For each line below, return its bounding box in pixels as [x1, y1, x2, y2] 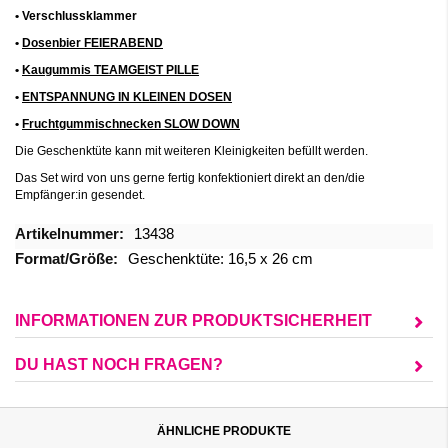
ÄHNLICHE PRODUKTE [157, 424, 291, 438]
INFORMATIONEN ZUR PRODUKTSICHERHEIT [15, 312, 372, 329]
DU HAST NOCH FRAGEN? [15, 356, 223, 373]
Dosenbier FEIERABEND [22, 36, 163, 50]
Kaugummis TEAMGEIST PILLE [22, 63, 199, 77]
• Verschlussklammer [15, 9, 137, 23]
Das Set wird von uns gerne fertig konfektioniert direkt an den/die [15, 171, 365, 185]
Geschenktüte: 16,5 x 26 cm [128, 251, 313, 267]
